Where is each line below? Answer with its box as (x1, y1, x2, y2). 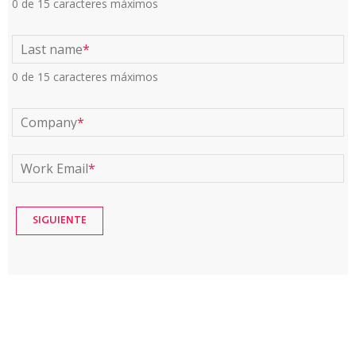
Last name (21, 41, 83, 58)
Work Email (21, 160, 88, 177)
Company (21, 114, 77, 131)
